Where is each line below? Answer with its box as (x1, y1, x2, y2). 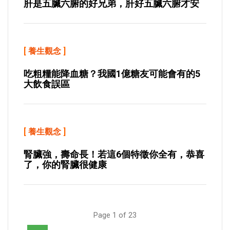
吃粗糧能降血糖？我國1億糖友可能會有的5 (24, 68, 200, 79)
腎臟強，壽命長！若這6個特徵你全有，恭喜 (24, 149, 204, 160)
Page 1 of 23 (93, 210, 137, 220)
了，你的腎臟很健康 (24, 159, 107, 170)
